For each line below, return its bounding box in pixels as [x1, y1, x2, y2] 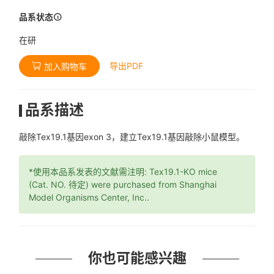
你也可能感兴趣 [87, 250, 187, 267]
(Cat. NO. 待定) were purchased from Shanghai [29, 179, 217, 190]
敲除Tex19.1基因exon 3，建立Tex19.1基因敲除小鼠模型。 [19, 131, 245, 142]
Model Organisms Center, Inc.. [29, 192, 150, 202]
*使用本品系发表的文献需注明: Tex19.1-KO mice [29, 166, 218, 177]
